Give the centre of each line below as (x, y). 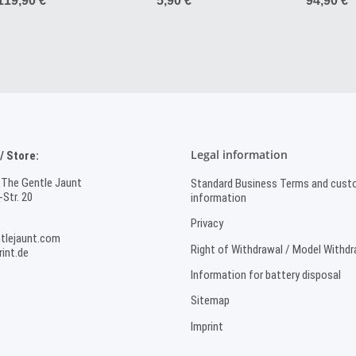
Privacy (207, 224)
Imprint (207, 326)
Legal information (239, 154)
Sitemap (210, 301)
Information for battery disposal (266, 275)
